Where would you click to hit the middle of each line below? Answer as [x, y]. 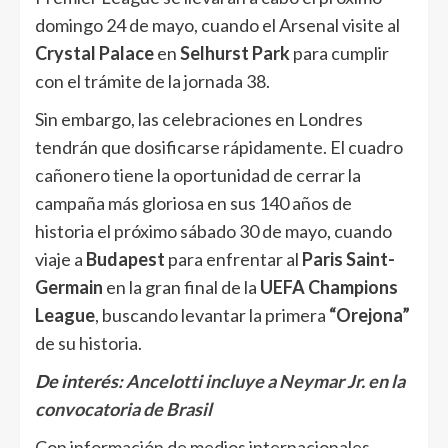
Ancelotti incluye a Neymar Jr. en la [265, 381]
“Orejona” [369, 315]
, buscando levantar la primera [212, 315]
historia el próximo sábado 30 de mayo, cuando [213, 231]
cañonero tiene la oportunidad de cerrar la [198, 175]
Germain [69, 287]
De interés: [80, 381]
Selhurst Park [236, 53]
